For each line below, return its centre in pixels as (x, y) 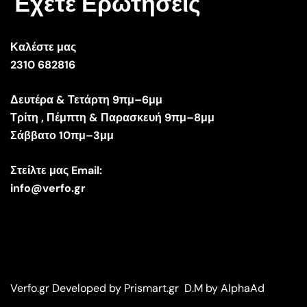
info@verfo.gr (48, 188)
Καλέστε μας (43, 47)
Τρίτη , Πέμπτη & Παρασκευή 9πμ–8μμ (112, 117)
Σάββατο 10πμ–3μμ (62, 135)
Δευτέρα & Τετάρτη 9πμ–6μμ (86, 99)
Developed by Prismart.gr (117, 288)
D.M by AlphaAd (224, 288)
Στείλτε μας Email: (56, 170)
